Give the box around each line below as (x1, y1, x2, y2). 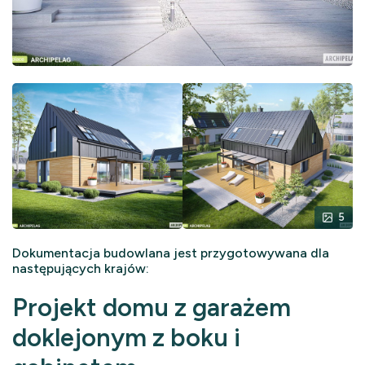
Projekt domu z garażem (12, 292, 291, 323)
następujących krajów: (12, 261, 149, 276)
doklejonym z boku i (12, 323, 240, 353)
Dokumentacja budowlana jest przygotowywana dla (12, 245, 329, 261)
